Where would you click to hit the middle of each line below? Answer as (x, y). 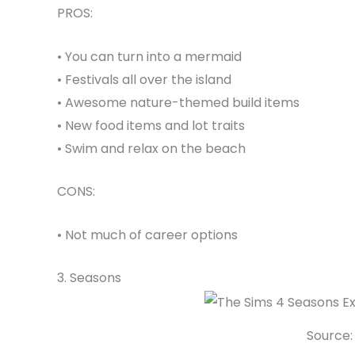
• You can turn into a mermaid (149, 56)
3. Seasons (89, 278)
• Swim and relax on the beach (151, 148)
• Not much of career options (147, 235)
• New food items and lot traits (151, 125)
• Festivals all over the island (144, 79)
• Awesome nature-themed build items (178, 102)
